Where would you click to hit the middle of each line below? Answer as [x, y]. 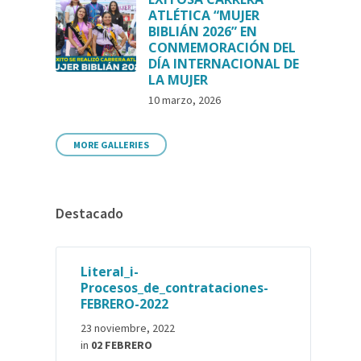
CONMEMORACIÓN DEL [222, 48]
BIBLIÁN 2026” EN [203, 31]
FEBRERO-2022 [125, 304]
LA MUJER [178, 80]
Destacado [90, 213]
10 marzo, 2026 [185, 100]
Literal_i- [110, 272]
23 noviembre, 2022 [128, 328]
